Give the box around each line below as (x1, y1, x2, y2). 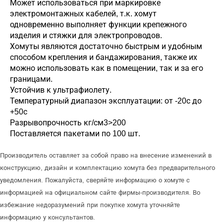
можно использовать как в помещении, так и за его (10, 63, 203, 72)
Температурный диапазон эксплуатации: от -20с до (10, 96, 202, 105)
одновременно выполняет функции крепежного (10, 20, 187, 29)
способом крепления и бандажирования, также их (10, 53, 197, 61)
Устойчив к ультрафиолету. (10, 85, 111, 94)
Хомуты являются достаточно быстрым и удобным (10, 42, 202, 51)
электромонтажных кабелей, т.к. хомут (10, 9, 157, 18)
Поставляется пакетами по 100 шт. (10, 129, 140, 138)
